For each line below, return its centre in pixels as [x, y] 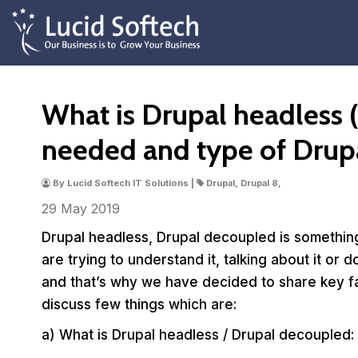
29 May [66, 209]
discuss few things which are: [139, 304]
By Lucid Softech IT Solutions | [123, 183]
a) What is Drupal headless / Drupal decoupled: [198, 335]
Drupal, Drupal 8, [244, 183]
